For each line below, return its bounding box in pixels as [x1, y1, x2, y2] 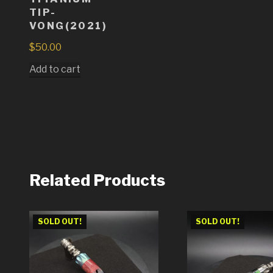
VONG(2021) [29, 20, 107, 32]
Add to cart [29, 63, 80, 76]
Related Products [29, 171, 165, 190]
